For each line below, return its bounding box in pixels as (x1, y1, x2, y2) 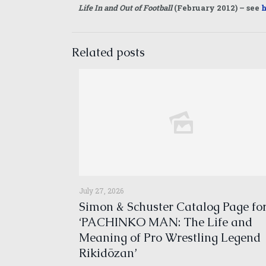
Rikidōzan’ (79, 245, 137, 261)
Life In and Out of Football (78, 2, 175, 13)
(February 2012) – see (174, 2, 262, 13)
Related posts (72, 45, 145, 60)
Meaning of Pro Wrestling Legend (79, 230, 261, 245)
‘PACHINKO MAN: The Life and (79, 214, 252, 230)
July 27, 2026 (79, 186, 123, 195)
